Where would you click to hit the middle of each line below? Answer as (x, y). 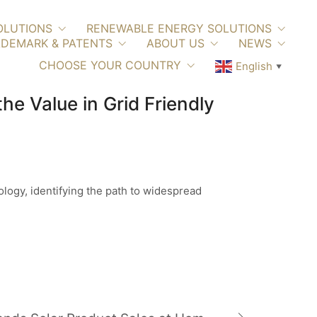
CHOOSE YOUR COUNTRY (110, 65)
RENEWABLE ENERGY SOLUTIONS (179, 28)
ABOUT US (175, 43)
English (254, 67)
